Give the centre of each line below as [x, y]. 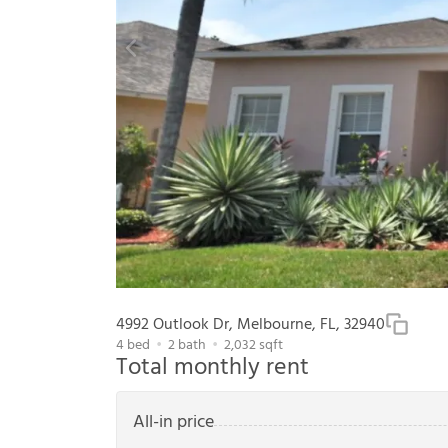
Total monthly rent [212, 368]
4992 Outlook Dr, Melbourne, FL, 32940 [250, 325]
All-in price [173, 423]
